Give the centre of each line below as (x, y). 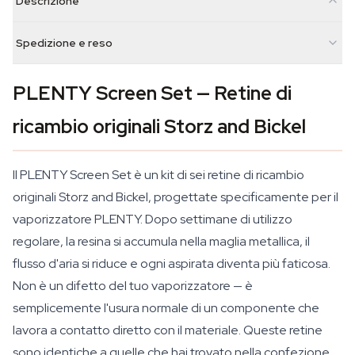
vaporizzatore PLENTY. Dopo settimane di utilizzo (153, 219)
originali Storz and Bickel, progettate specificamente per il (176, 197)
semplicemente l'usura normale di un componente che (166, 308)
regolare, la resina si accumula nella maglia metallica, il (161, 241)
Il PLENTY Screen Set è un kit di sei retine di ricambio (158, 175)
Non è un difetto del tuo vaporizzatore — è (133, 286)
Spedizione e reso (64, 43)
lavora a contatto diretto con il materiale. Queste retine (168, 330)
